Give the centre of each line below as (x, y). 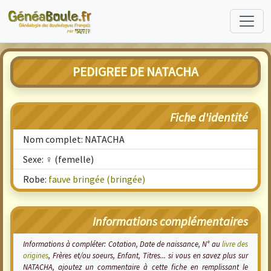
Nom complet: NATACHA (74, 139)
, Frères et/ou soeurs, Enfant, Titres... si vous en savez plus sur (148, 255)
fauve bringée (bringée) (97, 179)
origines (36, 255)
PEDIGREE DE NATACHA (135, 72)
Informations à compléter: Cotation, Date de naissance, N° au (122, 244)
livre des (235, 244)
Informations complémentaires (170, 221)
